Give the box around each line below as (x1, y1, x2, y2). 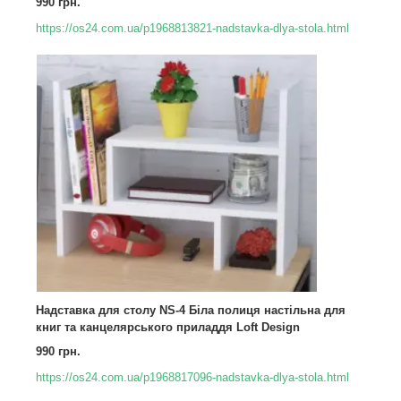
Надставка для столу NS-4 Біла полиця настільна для (36, 303, 346, 317)
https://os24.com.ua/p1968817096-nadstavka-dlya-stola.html (36, 370, 349, 384)
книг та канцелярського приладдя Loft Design (36, 320, 300, 334)
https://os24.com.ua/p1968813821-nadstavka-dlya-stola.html (36, 21, 349, 36)
